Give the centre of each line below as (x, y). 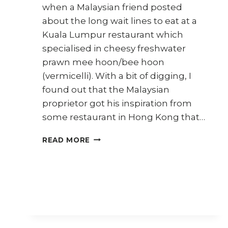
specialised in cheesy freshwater (114, 48)
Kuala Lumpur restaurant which (113, 34)
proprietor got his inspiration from (117, 103)
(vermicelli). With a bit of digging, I (117, 76)
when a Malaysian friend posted (112, 7)
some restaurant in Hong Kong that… (124, 117)
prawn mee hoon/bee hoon (103, 62)
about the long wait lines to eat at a (120, 21)
